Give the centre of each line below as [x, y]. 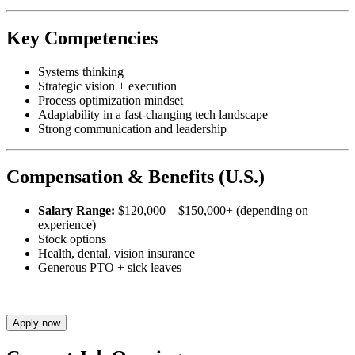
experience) [67, 224]
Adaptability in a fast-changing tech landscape [153, 114]
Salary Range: [76, 210]
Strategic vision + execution [107, 86]
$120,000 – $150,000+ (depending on [212, 210]
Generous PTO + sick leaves [110, 267]
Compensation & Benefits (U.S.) [136, 176]
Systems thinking [81, 71]
